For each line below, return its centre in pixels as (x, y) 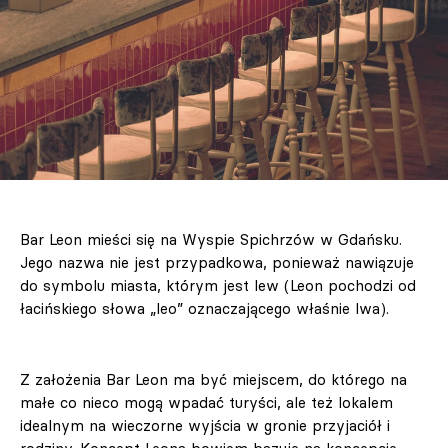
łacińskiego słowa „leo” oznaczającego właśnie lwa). (204, 309)
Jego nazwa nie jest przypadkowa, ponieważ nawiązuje (217, 263)
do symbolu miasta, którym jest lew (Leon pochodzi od (218, 286)
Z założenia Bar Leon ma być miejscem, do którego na (213, 380)
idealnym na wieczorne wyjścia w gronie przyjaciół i (205, 426)
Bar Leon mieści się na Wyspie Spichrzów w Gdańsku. (211, 240)
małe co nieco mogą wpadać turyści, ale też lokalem (206, 403)
